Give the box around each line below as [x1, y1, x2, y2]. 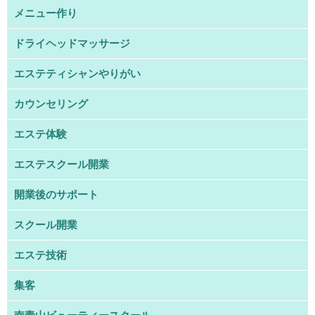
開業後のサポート [14, 188, 98, 201]
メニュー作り [14, 7, 77, 20]
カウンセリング [14, 98, 88, 110]
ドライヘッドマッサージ [14, 37, 130, 50]
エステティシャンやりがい [14, 67, 141, 80]
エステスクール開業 [14, 158, 109, 171]
